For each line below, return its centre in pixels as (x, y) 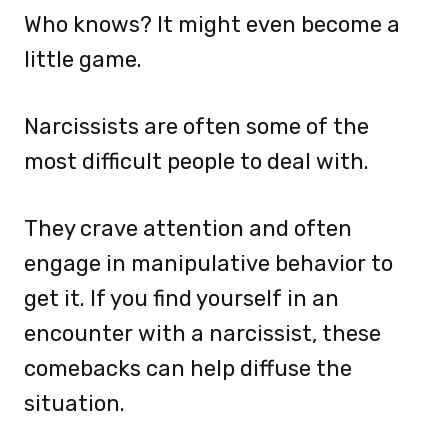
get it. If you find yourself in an (181, 298)
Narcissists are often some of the (196, 126)
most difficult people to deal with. (196, 161)
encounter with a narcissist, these (202, 333)
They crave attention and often (188, 228)
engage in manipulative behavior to (208, 263)
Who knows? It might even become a (212, 24)
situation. (74, 403)
